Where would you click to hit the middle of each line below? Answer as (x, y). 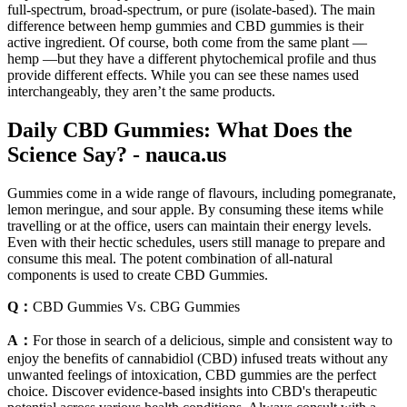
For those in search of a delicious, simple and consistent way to (213, 341)
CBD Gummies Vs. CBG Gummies (136, 307)
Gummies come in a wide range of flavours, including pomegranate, (202, 194)
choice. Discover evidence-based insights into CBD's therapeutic (192, 392)
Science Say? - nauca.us (117, 155)
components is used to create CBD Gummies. (138, 275)
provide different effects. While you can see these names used (183, 75)
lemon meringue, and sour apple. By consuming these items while (195, 210)
